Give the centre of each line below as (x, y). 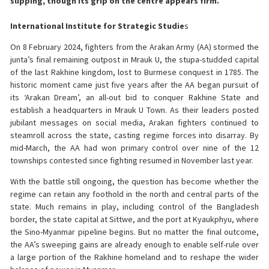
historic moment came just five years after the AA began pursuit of (134, 85)
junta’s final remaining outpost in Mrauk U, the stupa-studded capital (134, 60)
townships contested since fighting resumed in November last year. (132, 161)
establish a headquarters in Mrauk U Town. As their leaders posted (134, 110)
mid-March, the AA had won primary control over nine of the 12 (134, 148)
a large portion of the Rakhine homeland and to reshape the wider (134, 257)
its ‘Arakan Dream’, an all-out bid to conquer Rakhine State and (134, 98)
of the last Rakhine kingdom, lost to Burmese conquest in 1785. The (134, 72)
